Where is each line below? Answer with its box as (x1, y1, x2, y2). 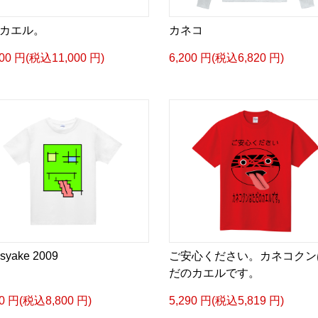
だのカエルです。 (169, 267, 260, 279)
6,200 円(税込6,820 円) (169, 52, 284, 64)
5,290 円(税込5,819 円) (169, 295, 284, 307)
